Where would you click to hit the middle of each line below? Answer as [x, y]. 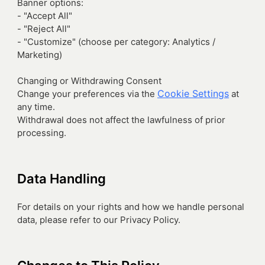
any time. [36, 107]
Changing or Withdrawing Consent [89, 81]
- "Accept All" [45, 16]
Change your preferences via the [87, 94]
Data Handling [62, 179]
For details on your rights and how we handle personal [131, 207]
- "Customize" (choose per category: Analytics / [116, 42]
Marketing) [40, 55]
